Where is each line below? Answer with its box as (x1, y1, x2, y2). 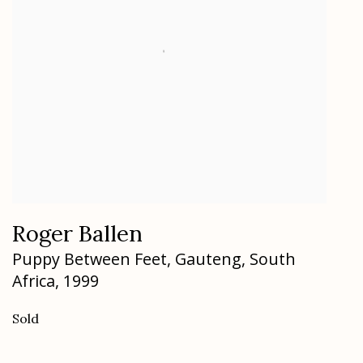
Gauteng (175, 247, 241, 270)
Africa (12, 269, 55, 292)
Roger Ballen (12, 219, 143, 247)
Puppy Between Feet (12, 247, 167, 270)
